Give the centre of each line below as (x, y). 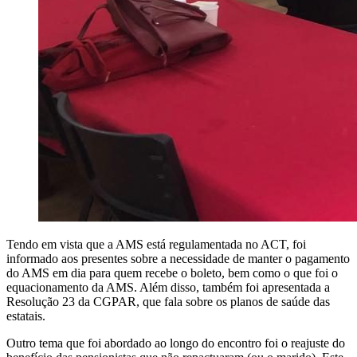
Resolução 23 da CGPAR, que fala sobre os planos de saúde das (168, 302)
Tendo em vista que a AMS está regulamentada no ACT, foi (156, 245)
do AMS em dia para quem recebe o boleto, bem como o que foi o (172, 273)
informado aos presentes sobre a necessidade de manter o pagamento (178, 259)
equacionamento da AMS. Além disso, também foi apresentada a (168, 288)
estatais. (26, 316)
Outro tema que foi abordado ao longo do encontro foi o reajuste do (176, 343)
